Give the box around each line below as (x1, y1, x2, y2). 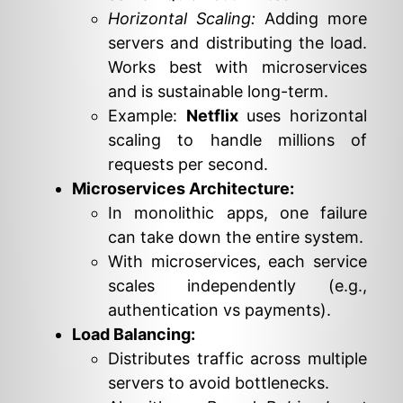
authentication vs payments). (108, 300, 331, 319)
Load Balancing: (72, 324, 195, 344)
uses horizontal (237, 105, 368, 125)
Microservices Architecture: (72, 178, 294, 198)
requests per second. (108, 154, 268, 174)
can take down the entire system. (108, 227, 363, 246)
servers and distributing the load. (108, 32, 367, 52)
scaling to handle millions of (108, 130, 367, 149)
